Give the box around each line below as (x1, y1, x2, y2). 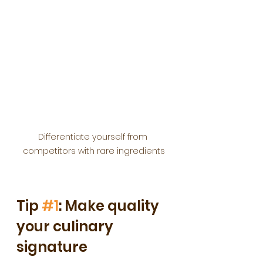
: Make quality (59, 196, 162, 215)
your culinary (16, 217, 116, 236)
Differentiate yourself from (38, 131, 150, 143)
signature (16, 237, 87, 257)
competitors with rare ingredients (23, 145, 165, 157)
